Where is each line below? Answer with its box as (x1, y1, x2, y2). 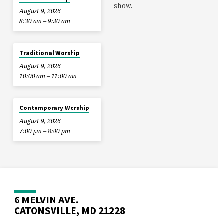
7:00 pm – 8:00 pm (19, 127, 70, 136)
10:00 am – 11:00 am (19, 72, 77, 81)
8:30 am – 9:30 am (19, 17, 70, 26)
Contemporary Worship (19, 104, 90, 112)
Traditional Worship (19, 49, 80, 57)
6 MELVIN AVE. (14, 193, 79, 207)
